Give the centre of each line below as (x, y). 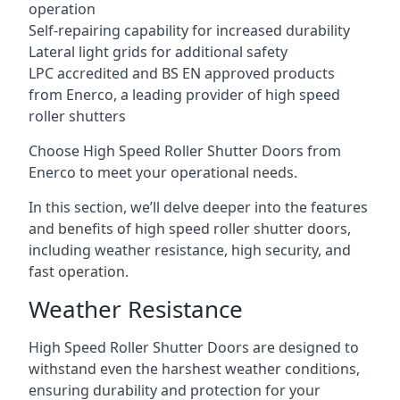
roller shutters (77, 116)
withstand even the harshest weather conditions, (194, 369)
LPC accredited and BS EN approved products (182, 73)
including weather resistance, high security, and (190, 250)
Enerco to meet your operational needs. (163, 172)
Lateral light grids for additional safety (158, 52)
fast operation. (79, 271)
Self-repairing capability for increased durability (189, 30)
